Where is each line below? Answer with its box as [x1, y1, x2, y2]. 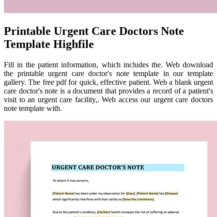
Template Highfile [4, 37, 94, 50]
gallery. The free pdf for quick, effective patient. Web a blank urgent [4, 77, 213, 86]
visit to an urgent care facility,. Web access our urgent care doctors [4, 95, 213, 104]
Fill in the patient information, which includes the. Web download [4, 60, 213, 69]
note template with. [4, 104, 62, 112]
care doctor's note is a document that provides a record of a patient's [4, 86, 213, 95]
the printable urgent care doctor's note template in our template [4, 69, 213, 77]
